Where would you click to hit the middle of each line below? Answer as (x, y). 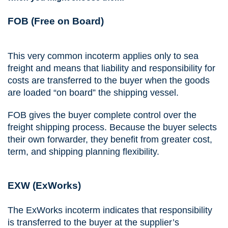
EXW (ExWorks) (44, 186)
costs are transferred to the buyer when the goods (109, 80)
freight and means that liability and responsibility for (111, 68)
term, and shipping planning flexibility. (83, 151)
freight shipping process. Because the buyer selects (112, 127)
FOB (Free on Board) (56, 21)
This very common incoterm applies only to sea (103, 56)
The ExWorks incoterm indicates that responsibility (110, 210)
